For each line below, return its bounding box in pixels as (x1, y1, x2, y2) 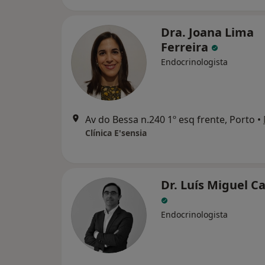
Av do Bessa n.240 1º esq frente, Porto (85, 112, 255, 126)
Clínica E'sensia (85, 127, 147, 138)
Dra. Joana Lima (161, 24, 254, 40)
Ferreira (161, 38, 211, 55)
